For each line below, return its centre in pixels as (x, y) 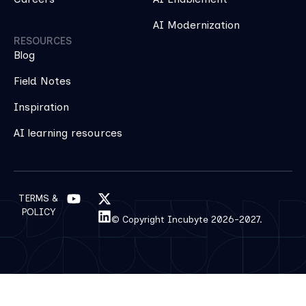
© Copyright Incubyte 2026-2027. (187, 219)
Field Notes (42, 81)
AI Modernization (196, 25)
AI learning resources (68, 133)
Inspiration (41, 107)
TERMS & (38, 198)
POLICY (38, 212)
